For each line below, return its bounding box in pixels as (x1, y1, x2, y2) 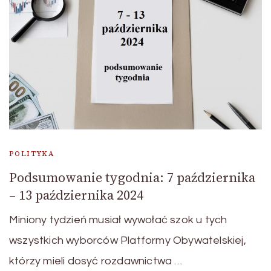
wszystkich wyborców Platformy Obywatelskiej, (9, 235, 246, 247)
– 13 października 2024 (9, 186, 143, 204)
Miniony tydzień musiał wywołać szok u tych (9, 214, 227, 226)
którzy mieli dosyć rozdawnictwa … (9, 255, 183, 267)
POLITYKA (9, 149, 55, 159)
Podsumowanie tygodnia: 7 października (9, 169, 255, 187)
